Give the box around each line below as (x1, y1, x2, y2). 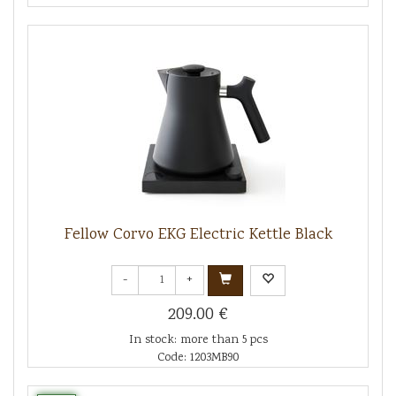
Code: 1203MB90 (157, 348, 239, 367)
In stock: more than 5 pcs (128, 331, 268, 349)
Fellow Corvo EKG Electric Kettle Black (64, 223, 332, 247)
